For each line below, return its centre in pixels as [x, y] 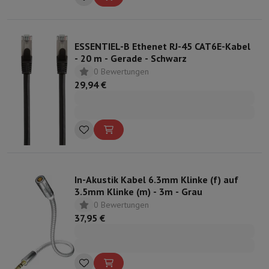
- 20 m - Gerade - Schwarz [131, 58]
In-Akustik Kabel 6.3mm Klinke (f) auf [156, 179]
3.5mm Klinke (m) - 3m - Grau [138, 191]
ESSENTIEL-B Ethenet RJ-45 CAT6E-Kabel [162, 46]
